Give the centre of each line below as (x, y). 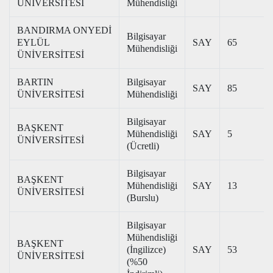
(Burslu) (143, 198)
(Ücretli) (143, 146)
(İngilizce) (146, 250)
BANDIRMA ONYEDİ (64, 30)
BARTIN (35, 82)
